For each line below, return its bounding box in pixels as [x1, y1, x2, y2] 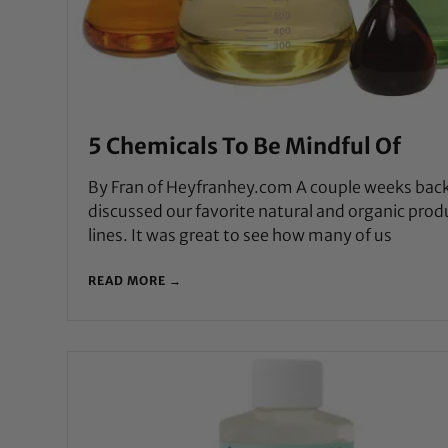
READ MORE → [88, 273, 183, 289]
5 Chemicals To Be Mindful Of [88, 132, 402, 161]
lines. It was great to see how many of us [88, 225, 393, 246]
